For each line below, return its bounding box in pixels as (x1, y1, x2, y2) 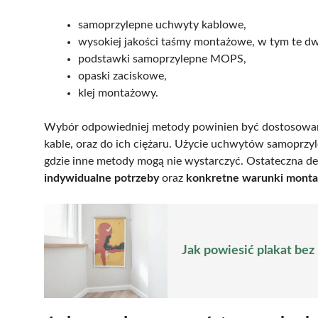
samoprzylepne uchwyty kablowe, (78, 19, 246, 31)
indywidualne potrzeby (44, 172, 159, 185)
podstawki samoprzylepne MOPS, (78, 53, 246, 65)
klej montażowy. (78, 87, 158, 99)
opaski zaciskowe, (78, 70, 167, 82)
